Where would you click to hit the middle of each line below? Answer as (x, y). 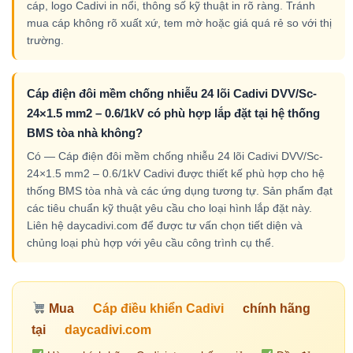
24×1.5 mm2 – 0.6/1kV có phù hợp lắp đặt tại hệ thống (173, 113)
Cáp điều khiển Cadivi (159, 308)
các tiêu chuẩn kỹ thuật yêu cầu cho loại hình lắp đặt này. (169, 208)
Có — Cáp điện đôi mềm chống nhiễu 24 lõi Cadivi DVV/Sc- (175, 156)
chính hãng (275, 308)
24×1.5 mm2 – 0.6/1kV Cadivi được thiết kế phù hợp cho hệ (176, 173)
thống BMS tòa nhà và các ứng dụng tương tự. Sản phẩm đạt (180, 190)
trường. (45, 40)
